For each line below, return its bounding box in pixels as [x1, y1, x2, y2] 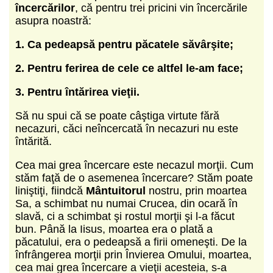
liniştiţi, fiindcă [15, 184, 86, 197]
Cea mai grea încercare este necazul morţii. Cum [15, 158, 253, 171]
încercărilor [15, 1, 75, 14]
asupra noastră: [15, 14, 91, 27]
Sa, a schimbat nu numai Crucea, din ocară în [15, 197, 238, 210]
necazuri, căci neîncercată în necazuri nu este [15, 122, 238, 135]
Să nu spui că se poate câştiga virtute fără [15, 109, 219, 122]
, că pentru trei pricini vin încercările [75, 1, 247, 14]
